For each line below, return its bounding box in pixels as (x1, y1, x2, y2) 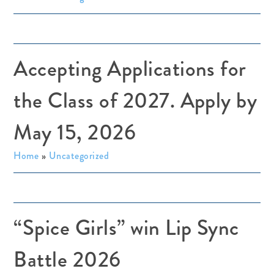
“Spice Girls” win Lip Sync (13, 212, 239, 243)
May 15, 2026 (13, 117, 136, 148)
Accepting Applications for (13, 53, 246, 84)
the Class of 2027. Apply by (13, 85, 257, 116)
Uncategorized (48, 149, 109, 163)
